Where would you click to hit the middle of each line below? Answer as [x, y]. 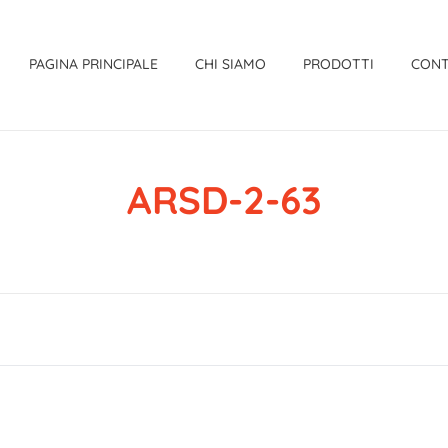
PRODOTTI [339, 64]
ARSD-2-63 [224, 200]
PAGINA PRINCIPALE [93, 64]
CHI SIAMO [231, 64]
